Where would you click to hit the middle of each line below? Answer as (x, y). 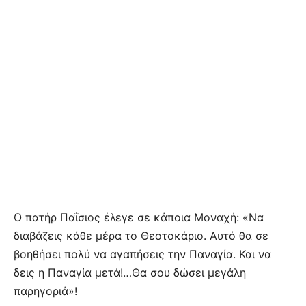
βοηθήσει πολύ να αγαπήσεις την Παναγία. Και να (142, 254)
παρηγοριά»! (45, 291)
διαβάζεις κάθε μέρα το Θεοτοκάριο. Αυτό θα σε (141, 235)
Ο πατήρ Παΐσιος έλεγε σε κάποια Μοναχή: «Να (139, 217)
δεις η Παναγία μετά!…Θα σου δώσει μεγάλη (130, 272)
